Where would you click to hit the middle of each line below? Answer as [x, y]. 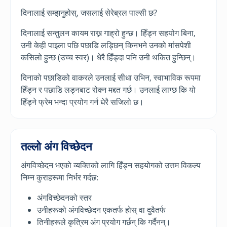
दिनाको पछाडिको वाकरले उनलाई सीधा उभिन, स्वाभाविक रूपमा [111, 77]
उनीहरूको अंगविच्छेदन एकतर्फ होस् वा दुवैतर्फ [101, 210]
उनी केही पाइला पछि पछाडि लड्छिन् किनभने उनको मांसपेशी [106, 45]
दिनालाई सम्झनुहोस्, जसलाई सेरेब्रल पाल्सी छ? [89, 12]
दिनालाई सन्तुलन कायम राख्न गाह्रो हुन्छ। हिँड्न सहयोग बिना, [108, 33]
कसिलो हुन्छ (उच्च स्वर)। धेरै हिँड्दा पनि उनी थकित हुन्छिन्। [108, 57]
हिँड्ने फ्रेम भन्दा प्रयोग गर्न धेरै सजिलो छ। [82, 102]
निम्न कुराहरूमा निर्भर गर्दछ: [60, 177]
